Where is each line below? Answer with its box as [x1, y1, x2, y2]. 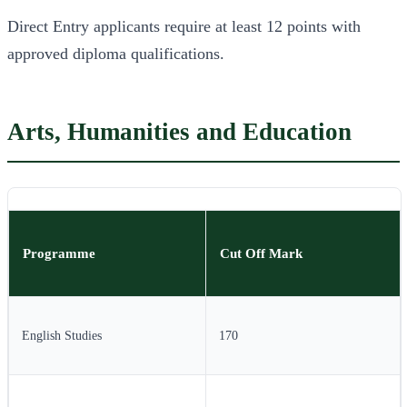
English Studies [22, 328, 102, 342]
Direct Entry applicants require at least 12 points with [7, 17, 361, 36]
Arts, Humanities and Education [7, 118, 352, 146]
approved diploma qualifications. [7, 45, 224, 64]
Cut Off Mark [220, 244, 303, 261]
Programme [23, 244, 96, 261]
